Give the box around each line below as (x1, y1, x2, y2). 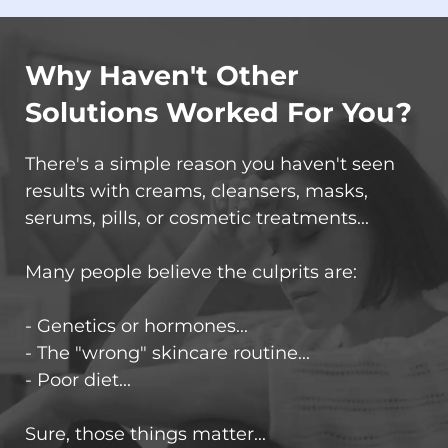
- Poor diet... (25, 369, 131, 392)
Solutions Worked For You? (25, 96, 412, 130)
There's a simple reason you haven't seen (25, 153, 395, 176)
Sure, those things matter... (25, 423, 266, 446)
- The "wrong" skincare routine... (25, 342, 310, 365)
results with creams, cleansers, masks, (25, 180, 368, 203)
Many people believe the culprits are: (25, 261, 357, 284)
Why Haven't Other (25, 59, 299, 93)
